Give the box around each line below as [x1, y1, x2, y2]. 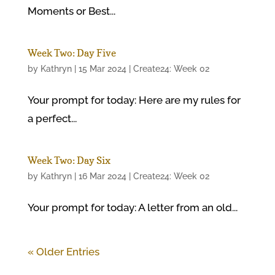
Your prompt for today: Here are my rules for [27, 94, 241, 106]
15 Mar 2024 [78, 64, 126, 74]
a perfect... [27, 112, 77, 125]
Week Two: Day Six [27, 154, 110, 166]
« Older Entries [27, 246, 99, 258]
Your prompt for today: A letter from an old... [27, 201, 238, 214]
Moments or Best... [27, 5, 115, 17]
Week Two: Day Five [27, 47, 116, 59]
